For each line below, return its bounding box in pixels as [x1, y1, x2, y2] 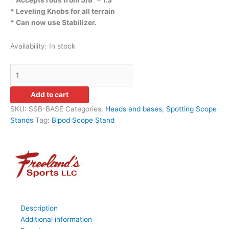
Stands [10, 116, 33, 125]
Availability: [10, 41, 47, 50]
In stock [49, 41, 75, 50]
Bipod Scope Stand [52, 116, 114, 125]
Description [20, 204, 58, 213]
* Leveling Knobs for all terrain [10, 7, 115, 15]
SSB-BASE [29, 105, 63, 113]
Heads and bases [105, 105, 162, 113]
